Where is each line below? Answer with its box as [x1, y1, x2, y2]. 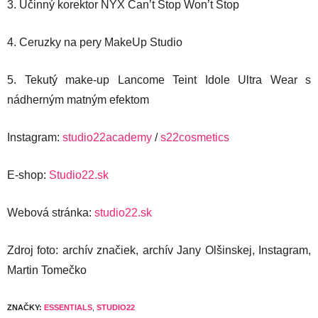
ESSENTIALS [44, 302, 92, 312]
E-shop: [7, 168, 49, 181]
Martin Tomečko [7, 263, 87, 276]
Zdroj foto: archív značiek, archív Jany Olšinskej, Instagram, [7, 243, 311, 256]
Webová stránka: [7, 206, 94, 219]
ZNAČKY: [7, 302, 42, 312]
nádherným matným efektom [7, 93, 149, 106]
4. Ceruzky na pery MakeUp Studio [7, 35, 182, 48]
